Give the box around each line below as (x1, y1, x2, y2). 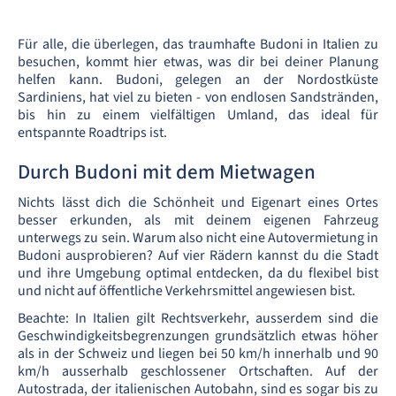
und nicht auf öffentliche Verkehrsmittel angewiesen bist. (18, 281, 355, 301)
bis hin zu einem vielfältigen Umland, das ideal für (18, 105, 378, 125)
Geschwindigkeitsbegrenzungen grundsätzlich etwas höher (18, 326, 378, 346)
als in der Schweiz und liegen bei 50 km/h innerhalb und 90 (18, 344, 378, 363)
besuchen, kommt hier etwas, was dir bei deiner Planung (18, 52, 378, 72)
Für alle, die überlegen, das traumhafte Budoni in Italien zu (18, 34, 378, 54)
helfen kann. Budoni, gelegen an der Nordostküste (18, 70, 378, 89)
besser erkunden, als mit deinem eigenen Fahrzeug (18, 210, 378, 230)
